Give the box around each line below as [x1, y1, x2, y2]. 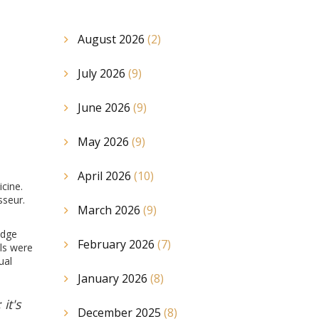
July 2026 [77, 66, 128, 81]
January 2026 [77, 271, 150, 286]
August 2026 [77, 31, 147, 47]
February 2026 [77, 236, 157, 252]
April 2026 [77, 168, 134, 184]
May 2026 [77, 134, 132, 150]
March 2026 [77, 202, 143, 218]
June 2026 [77, 100, 133, 115]
